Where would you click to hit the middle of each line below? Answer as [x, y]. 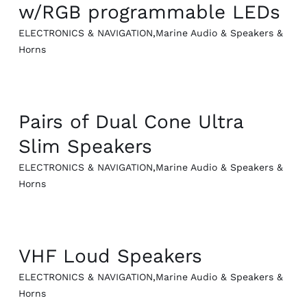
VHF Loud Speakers [110, 256]
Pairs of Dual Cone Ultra [131, 122]
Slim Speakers [85, 147]
